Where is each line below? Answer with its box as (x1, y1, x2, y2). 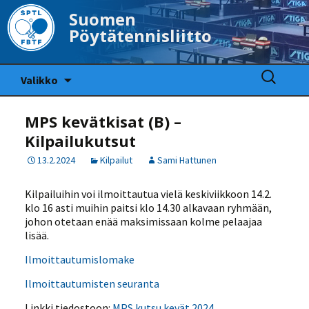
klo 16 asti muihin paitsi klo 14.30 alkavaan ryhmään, (25, 201, 272, 215)
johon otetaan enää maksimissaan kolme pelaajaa (25, 215, 263, 228)
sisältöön (71, 78, 116, 92)
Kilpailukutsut (25, 130, 137, 151)
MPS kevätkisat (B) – (25, 111, 182, 132)
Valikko (21, 73, 58, 87)
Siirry (71, 64, 95, 78)
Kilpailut (99, 154, 132, 166)
